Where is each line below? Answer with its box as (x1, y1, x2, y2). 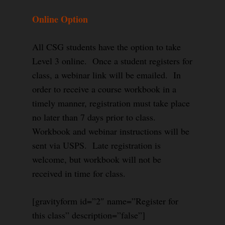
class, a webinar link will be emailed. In (32, 69, 181, 81)
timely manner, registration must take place (32, 97, 190, 109)
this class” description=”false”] (32, 209, 145, 221)
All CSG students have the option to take (32, 41, 181, 53)
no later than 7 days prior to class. (32, 111, 159, 123)
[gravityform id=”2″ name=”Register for (32, 195, 178, 207)
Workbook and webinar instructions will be (32, 125, 189, 137)
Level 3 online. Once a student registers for (32, 55, 192, 67)
